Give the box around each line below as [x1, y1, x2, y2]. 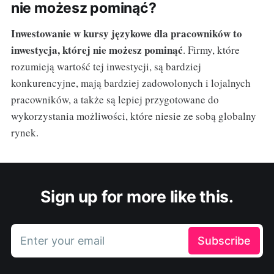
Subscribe [198, 234, 251, 247]
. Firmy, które [182, 42, 240, 57]
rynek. [10, 125, 39, 139]
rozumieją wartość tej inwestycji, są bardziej [10, 59, 201, 73]
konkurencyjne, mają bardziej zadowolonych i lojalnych [10, 75, 251, 90]
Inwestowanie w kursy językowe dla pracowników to [10, 25, 242, 41]
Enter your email [20, 234, 105, 247]
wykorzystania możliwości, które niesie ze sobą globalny [10, 108, 256, 123]
